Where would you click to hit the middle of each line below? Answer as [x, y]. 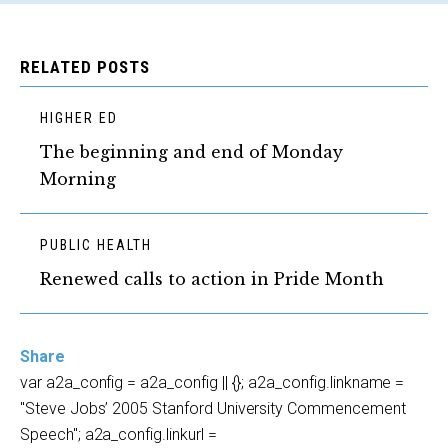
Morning [78, 179]
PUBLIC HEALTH [96, 245]
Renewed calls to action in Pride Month [212, 279]
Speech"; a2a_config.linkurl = [118, 434]
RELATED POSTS [85, 67]
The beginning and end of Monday [191, 152]
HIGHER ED [79, 118]
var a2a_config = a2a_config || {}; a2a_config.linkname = [212, 382]
